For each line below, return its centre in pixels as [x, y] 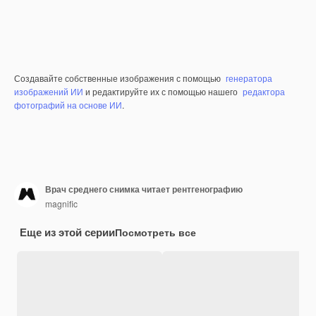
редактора [264, 92]
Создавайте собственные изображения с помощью [119, 78]
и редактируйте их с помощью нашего [162, 92]
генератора [249, 78]
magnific [61, 203]
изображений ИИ [49, 92]
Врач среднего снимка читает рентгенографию [144, 189]
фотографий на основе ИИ [68, 105]
